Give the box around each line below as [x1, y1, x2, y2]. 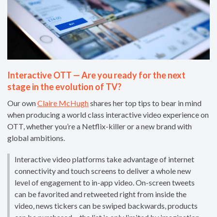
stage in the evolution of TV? [7, 81, 122, 92]
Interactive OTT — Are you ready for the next [7, 69, 186, 80]
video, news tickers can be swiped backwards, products [15, 201, 198, 210]
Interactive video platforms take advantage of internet [15, 154, 194, 164]
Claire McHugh [37, 98, 89, 108]
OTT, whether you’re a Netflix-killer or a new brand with [7, 121, 192, 131]
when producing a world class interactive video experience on [7, 109, 209, 119]
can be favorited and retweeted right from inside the [15, 189, 186, 199]
